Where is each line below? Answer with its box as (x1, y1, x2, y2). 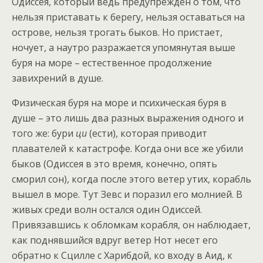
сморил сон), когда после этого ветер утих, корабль (12, 173, 251, 186)
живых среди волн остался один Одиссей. (12, 203, 202, 217)
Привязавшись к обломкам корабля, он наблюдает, (12, 218, 251, 232)
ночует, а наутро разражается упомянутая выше (12, 41, 235, 55)
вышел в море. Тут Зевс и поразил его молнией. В (12, 188, 242, 201)
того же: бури (12, 127, 76, 140)
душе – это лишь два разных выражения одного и (12, 112, 244, 125)
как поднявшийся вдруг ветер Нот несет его (12, 234, 218, 247)
